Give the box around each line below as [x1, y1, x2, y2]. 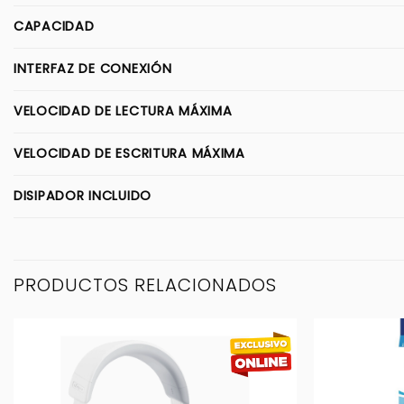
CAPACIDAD [14, 17, 95, 36]
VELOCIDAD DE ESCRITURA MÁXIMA [14, 144, 245, 163]
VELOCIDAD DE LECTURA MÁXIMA [14, 102, 233, 121]
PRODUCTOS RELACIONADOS [14, 272, 277, 298]
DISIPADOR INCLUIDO [14, 187, 151, 206]
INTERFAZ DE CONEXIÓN [14, 60, 172, 78]
